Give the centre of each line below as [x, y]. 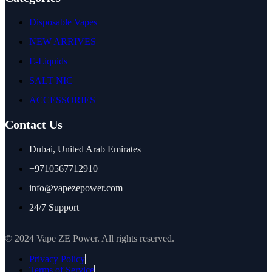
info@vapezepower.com [76, 188]
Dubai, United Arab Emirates [85, 149]
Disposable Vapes [63, 22]
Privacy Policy [57, 259]
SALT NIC [51, 81]
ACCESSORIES [62, 100]
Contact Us [34, 125]
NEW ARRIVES [63, 42]
